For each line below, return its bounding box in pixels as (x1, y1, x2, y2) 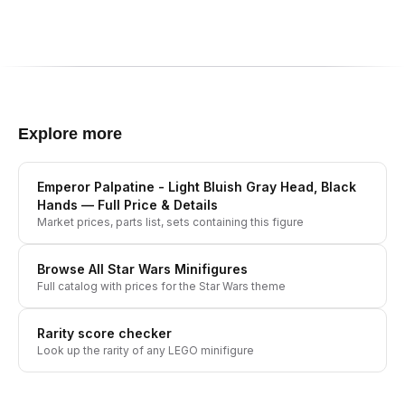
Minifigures (171, 261, 248, 277)
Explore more (18, 125, 122, 143)
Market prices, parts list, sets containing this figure (37, 215, 304, 229)
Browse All (37, 261, 108, 277)
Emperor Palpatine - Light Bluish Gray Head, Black (37, 179, 356, 194)
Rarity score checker (37, 325, 172, 341)
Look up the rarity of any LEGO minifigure (37, 344, 254, 357)
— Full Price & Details (78, 197, 218, 212)
